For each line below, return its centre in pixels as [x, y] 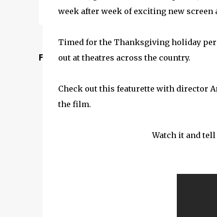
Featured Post [68, 57]
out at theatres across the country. [124, 57]
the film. [74, 104]
